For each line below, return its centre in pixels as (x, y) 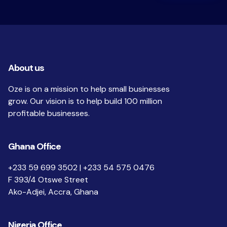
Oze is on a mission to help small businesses (89, 89)
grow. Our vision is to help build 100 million (85, 101)
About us (26, 68)
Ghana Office (34, 147)
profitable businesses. (49, 113)
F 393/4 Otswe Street (48, 180)
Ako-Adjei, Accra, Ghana (53, 192)
